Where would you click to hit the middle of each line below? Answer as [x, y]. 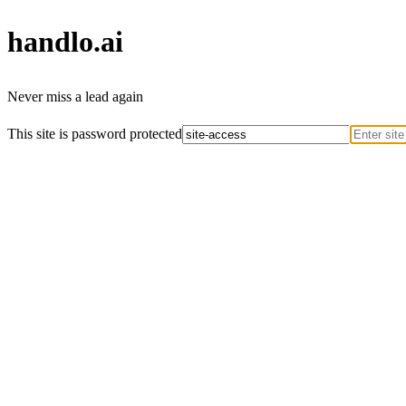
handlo [50, 42]
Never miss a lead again [75, 96]
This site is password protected [95, 133]
